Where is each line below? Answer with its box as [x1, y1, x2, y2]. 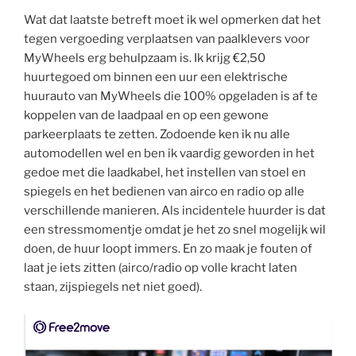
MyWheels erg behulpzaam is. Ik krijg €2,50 [24, 51, 265, 66]
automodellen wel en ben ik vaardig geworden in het [24, 146, 315, 161]
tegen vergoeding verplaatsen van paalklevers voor [24, 32, 310, 47]
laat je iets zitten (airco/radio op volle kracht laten [24, 261, 297, 276]
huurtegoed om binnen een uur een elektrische [24, 70, 288, 85]
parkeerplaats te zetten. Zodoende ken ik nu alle [24, 127, 290, 142]
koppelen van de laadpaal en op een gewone [24, 108, 269, 123]
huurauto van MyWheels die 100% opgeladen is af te [24, 89, 318, 104]
